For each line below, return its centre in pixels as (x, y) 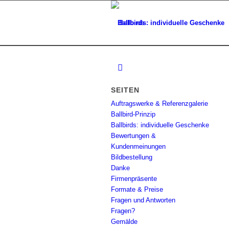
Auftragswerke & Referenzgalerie (159, 104)
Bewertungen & (133, 136)
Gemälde (124, 222)
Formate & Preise (137, 189)
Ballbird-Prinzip (133, 114)
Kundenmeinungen (138, 146)
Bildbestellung (132, 157)
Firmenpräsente (134, 179)
